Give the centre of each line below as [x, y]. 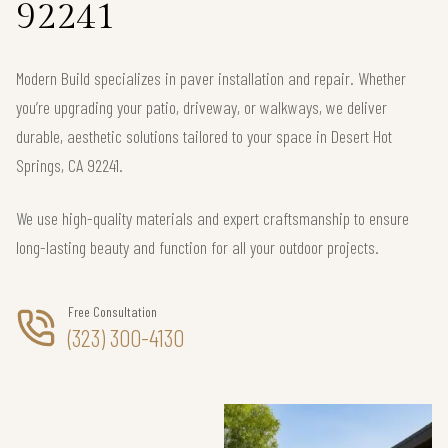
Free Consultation [112, 311]
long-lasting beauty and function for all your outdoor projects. [197, 247]
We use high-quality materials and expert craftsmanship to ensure [212, 218]
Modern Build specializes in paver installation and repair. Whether [211, 78]
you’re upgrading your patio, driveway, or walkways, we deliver [201, 107]
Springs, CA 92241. [69, 165]
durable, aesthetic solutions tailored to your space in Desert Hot [204, 136]
